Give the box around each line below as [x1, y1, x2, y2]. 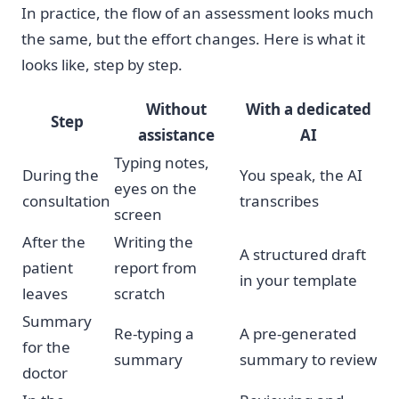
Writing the [114, 231, 193, 252]
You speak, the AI [240, 164, 362, 185]
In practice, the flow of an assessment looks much [21, 3, 374, 24]
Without [145, 98, 207, 119]
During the [22, 164, 99, 185]
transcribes [240, 190, 319, 211]
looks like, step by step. [21, 54, 183, 76]
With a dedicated [245, 98, 371, 119]
